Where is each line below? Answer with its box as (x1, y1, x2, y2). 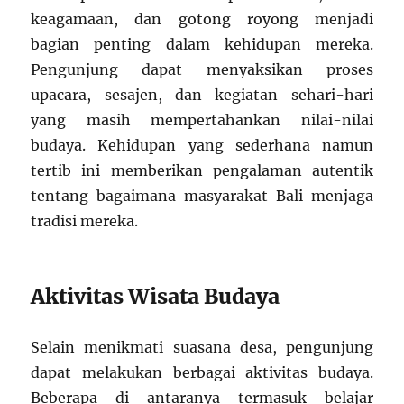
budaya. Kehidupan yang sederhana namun (31, 136, 373, 155)
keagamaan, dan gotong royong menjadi (31, 10, 373, 29)
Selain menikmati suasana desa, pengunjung (31, 338, 373, 357)
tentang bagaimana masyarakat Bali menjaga (31, 187, 373, 206)
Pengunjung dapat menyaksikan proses (31, 60, 373, 79)
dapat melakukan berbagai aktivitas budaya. (31, 363, 373, 382)
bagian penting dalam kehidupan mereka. (31, 35, 373, 54)
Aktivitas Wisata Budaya (31, 283, 280, 310)
